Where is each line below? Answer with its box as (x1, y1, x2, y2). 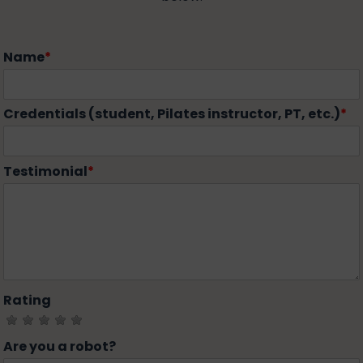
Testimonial (3, 161, 88, 181)
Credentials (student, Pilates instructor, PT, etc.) (3, 105, 340, 124)
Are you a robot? (3, 337, 116, 356)
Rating (3, 291, 51, 310)
